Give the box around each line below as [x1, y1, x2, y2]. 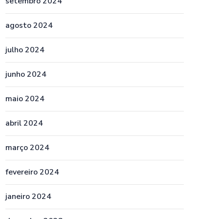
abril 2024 [5, 118, 43, 129]
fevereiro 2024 [5, 167, 59, 177]
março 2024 [5, 142, 49, 153]
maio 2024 [5, 93, 44, 104]
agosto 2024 [5, 20, 53, 31]
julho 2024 [5, 44, 44, 55]
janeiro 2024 [5, 191, 51, 202]
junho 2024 [5, 69, 46, 80]
